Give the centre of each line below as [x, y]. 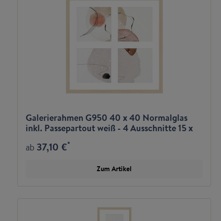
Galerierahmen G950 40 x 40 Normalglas [107, 118]
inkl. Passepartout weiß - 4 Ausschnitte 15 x [109, 128]
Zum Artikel [114, 169]
